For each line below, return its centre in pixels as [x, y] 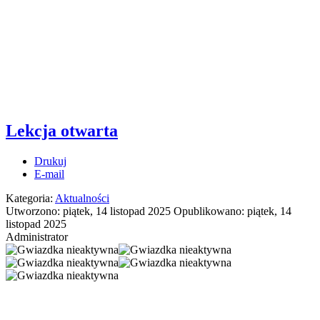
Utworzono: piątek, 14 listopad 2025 [90, 211]
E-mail [49, 174]
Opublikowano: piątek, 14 [232, 211]
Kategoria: [30, 199]
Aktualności [82, 199]
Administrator [37, 237]
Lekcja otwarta [62, 131]
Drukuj [50, 161]
